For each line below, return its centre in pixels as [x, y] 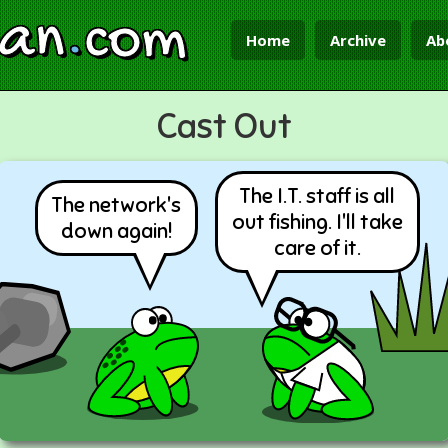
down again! [116, 231]
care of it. [317, 248]
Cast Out [224, 126]
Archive [358, 40]
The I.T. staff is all [317, 196]
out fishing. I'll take [317, 222]
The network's [116, 205]
